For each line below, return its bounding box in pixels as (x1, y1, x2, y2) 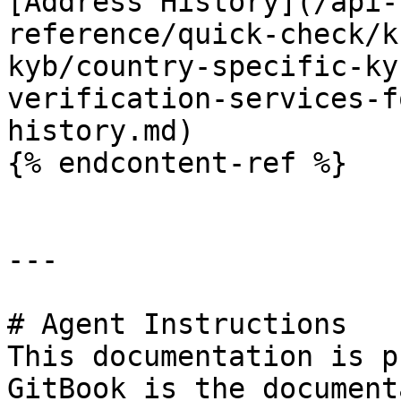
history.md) (7, 115, 194, 147)
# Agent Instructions (7, 308, 347, 340)
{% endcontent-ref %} (7, 147, 347, 179)
